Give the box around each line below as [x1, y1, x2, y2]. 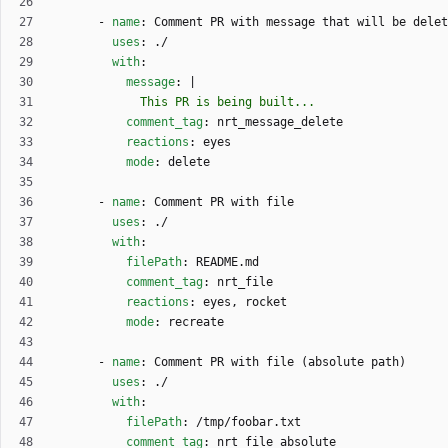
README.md [196, 254, 259, 269]
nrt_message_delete [217, 114, 343, 129]
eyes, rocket [203, 294, 287, 309]
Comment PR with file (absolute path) [154, 354, 406, 369]
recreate [168, 314, 224, 329]
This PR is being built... [140, 94, 322, 109]
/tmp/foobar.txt [196, 414, 301, 429]
